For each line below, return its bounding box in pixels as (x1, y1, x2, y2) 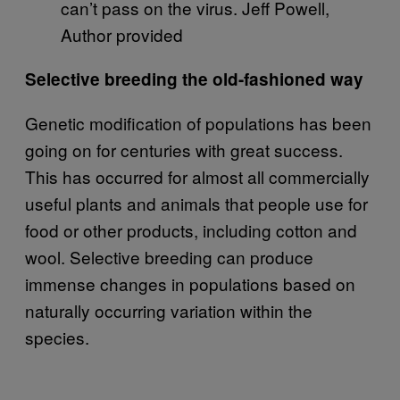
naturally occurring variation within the (25, 297, 312, 322)
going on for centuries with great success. (25, 137, 343, 162)
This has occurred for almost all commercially (25, 163, 370, 188)
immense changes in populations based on (25, 271, 355, 296)
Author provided (61, 21, 183, 46)
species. (25, 324, 89, 349)
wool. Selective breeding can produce (25, 244, 313, 269)
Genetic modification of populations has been (25, 110, 371, 135)
